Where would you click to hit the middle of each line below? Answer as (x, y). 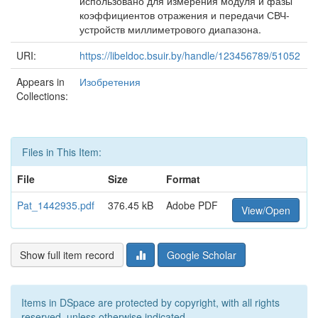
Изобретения (110, 82)
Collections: (42, 96)
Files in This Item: (62, 152)
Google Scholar (202, 255)
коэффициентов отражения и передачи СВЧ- (185, 15)
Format (183, 179)
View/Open (266, 210)
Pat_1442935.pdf (56, 205)
